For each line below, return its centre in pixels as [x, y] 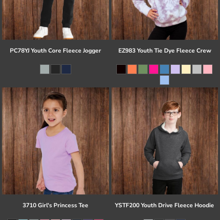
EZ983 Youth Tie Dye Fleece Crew [165, 51]
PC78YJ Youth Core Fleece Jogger [55, 51]
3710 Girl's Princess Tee [55, 205]
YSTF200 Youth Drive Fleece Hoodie [165, 205]
